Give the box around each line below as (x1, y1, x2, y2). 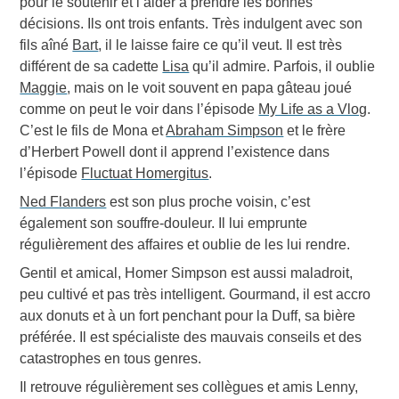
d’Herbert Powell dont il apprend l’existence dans (20, 144, 330, 160)
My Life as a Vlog (258, 102, 368, 118)
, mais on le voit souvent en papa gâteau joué (67, 80, 353, 96)
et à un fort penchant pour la (89, 308, 273, 324)
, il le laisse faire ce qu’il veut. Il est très (98, 37, 343, 53)
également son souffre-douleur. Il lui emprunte (20, 216, 308, 232)
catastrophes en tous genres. (20, 351, 202, 367)
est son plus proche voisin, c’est (106, 194, 311, 210)
